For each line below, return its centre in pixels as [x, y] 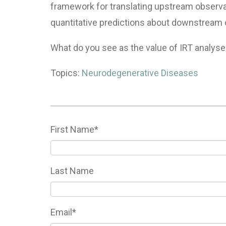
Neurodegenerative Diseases [140, 73]
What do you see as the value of [115, 47]
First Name [72, 129]
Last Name [72, 171]
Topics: [66, 73]
